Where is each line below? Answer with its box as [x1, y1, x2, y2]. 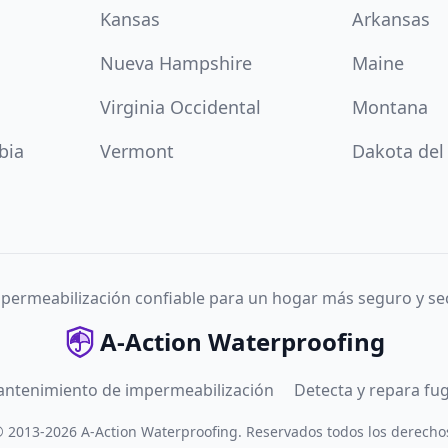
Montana [352, 95, 428, 119]
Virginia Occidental [100, 95, 261, 119]
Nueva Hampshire [100, 51, 252, 75]
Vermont [100, 139, 174, 163]
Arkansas [352, 7, 430, 31]
